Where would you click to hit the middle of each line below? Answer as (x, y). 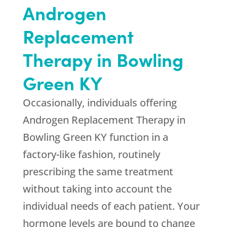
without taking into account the (97, 189)
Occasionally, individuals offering (100, 103)
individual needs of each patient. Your (111, 206)
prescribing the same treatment (98, 172)
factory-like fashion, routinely (91, 155)
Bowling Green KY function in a (95, 137)
